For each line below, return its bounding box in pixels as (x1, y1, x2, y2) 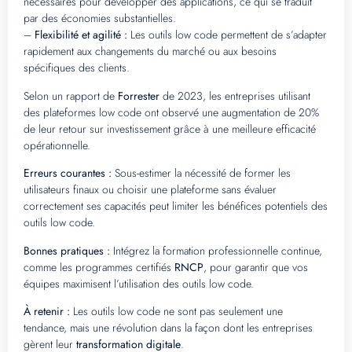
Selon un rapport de (24, 87, 118, 104)
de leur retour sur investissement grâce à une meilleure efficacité (24, 120, 316, 137)
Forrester (118, 87, 159, 104)
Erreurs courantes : (24, 165, 112, 181)
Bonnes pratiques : (24, 242, 110, 258)
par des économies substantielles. (24, 10, 176, 27)
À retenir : (24, 302, 70, 319)
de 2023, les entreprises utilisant (159, 87, 310, 104)
